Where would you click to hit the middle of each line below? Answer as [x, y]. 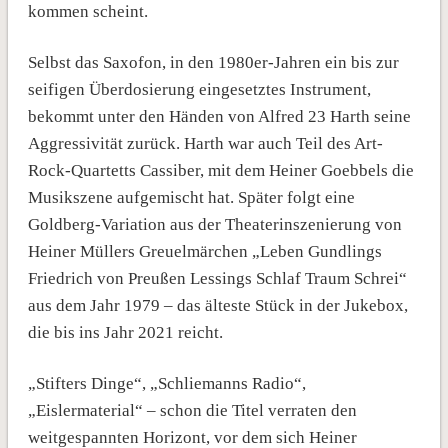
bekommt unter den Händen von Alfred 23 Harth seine [219, 116]
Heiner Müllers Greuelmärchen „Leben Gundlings [204, 251]
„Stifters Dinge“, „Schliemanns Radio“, [166, 383]
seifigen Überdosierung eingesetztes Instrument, [199, 89]
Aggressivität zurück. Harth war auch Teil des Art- [205, 143]
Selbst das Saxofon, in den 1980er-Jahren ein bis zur [213, 62]
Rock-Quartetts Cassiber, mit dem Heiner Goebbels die [220, 170]
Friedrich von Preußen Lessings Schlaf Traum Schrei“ [217, 278]
